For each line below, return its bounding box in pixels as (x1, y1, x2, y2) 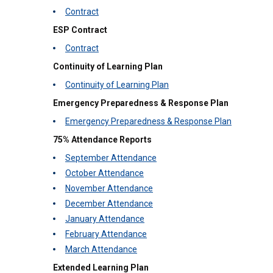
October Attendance (65, 168, 144, 178)
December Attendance (65, 199, 153, 208)
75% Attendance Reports (53, 135, 152, 144)
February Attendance (65, 229, 147, 239)
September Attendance (65, 153, 157, 163)
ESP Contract (53, 25, 107, 35)
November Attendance (65, 183, 153, 193)
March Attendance (65, 244, 137, 254)
